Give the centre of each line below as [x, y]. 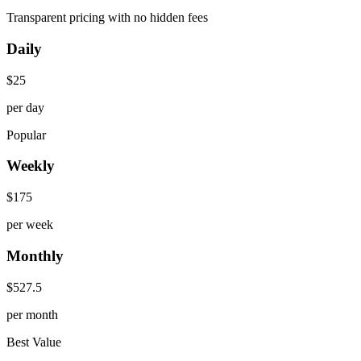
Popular [26, 135]
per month [32, 314]
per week [30, 225]
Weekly [31, 166]
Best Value [34, 342]
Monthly [35, 255]
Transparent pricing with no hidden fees [107, 18]
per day [25, 107]
